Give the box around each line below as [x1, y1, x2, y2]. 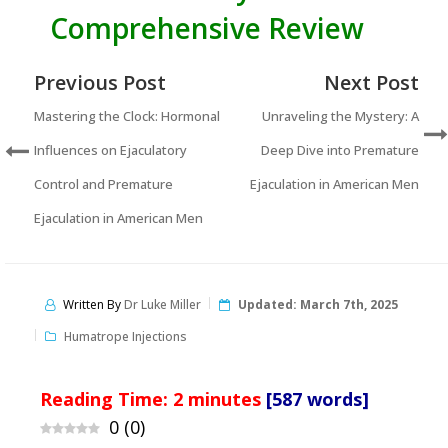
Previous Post [34, 68, 166, 96]
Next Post [323, 68, 419, 96]
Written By [63, 295, 124, 313]
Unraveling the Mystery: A [261, 106, 419, 125]
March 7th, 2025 [300, 295, 398, 313]
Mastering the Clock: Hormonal [34, 106, 220, 125]
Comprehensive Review [50, 8, 364, 47]
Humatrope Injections [64, 327, 187, 345]
